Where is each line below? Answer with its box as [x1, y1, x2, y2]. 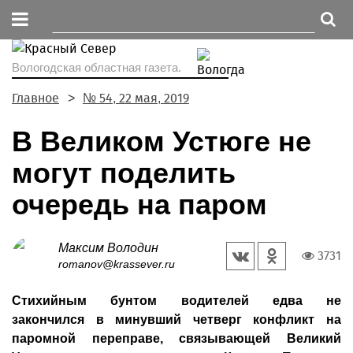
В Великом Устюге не [12, 125, 311, 158]
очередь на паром [12, 188, 267, 221]
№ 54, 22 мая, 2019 [83, 91, 189, 106]
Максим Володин [58, 241, 158, 255]
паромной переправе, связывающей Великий [12, 332, 341, 345]
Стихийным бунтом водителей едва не [12, 294, 341, 307]
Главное [12, 91, 59, 106]
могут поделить [12, 157, 236, 189]
